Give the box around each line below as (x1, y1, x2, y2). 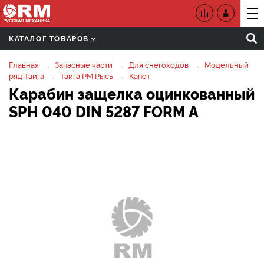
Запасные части (55, 59, 113, 70)
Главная (9, 59, 39, 70)
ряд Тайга (9, 70, 44, 81)
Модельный (204, 59, 249, 70)
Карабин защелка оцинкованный (9, 83, 255, 103)
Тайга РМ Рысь (60, 70, 113, 81)
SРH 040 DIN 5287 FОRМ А (9, 101, 199, 121)
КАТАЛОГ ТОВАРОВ (9, 33, 89, 43)
